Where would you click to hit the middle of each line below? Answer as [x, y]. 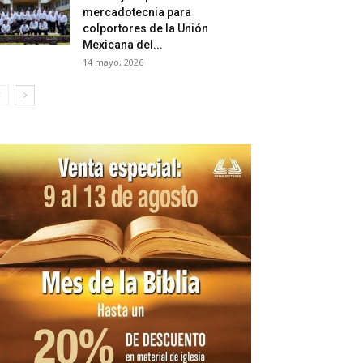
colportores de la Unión [145, 29]
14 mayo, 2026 [113, 62]
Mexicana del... [123, 45]
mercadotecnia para [137, 13]
